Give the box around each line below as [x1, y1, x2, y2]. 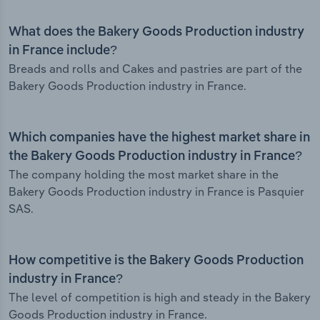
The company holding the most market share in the [9, 167, 279, 182]
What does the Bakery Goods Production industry [9, 26, 304, 39]
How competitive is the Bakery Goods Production [9, 254, 304, 268]
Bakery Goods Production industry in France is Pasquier [9, 184, 304, 199]
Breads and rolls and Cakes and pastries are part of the [9, 61, 302, 76]
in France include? [9, 44, 117, 58]
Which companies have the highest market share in [9, 131, 310, 145]
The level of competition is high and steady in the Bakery [9, 290, 311, 305]
